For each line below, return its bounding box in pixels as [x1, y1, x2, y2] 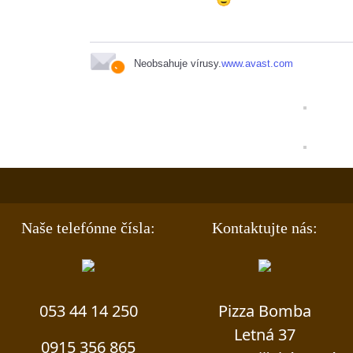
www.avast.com [221, 58, 293, 69]
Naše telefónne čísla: [21, 219, 155, 236]
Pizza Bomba [218, 300, 311, 321]
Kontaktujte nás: [212, 219, 318, 236]
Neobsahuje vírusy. [134, 58, 221, 69]
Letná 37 [234, 324, 295, 345]
